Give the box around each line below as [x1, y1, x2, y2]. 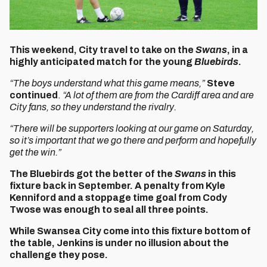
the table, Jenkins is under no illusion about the [10, 238, 229, 248]
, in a [227, 45, 248, 55]
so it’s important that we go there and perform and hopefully [10, 135, 256, 145]
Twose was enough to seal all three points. [10, 204, 209, 215]
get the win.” [10, 147, 61, 157]
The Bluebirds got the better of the [10, 169, 175, 179]
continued [10, 90, 58, 100]
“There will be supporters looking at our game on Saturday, [10, 123, 254, 133]
